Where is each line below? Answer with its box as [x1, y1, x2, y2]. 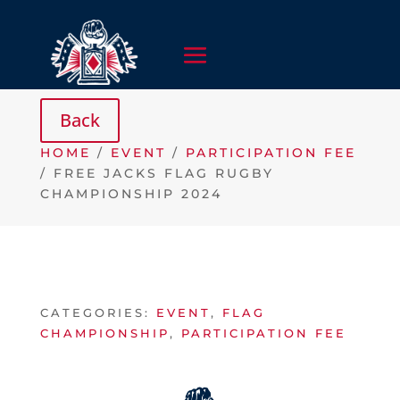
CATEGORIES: [39, 305, 156, 320]
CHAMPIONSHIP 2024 [39, 186, 222, 202]
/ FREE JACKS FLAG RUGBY [39, 165, 274, 181]
